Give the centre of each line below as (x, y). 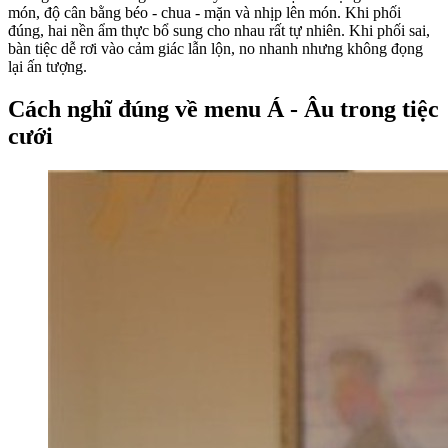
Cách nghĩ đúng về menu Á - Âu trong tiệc (223, 108)
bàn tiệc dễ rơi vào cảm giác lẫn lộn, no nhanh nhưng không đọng (215, 48)
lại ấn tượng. (47, 66)
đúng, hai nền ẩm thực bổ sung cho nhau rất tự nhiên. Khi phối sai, (219, 30)
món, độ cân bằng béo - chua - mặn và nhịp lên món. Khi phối (204, 12)
